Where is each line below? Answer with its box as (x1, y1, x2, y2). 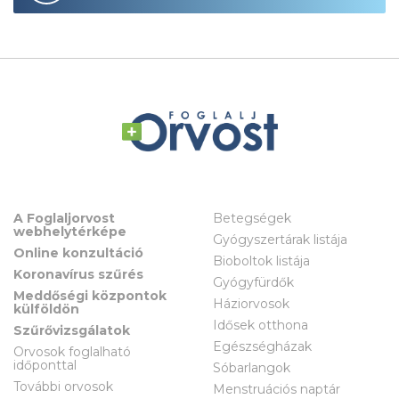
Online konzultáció (13, 244, 143, 261)
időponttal (13, 356, 77, 373)
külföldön (13, 300, 79, 317)
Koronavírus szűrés (13, 265, 143, 282)
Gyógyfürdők (213, 273, 294, 290)
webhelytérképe (13, 223, 126, 240)
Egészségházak (213, 338, 312, 354)
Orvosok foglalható (13, 343, 131, 360)
